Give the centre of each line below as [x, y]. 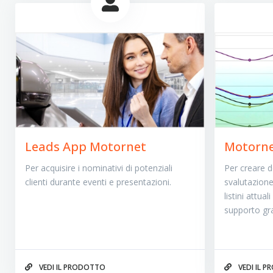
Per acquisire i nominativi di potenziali [98, 168]
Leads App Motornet [85, 147]
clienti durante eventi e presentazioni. [98, 182]
